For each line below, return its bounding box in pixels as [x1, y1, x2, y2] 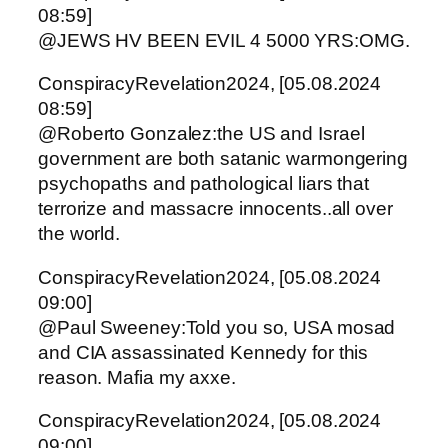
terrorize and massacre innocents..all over [38, 198, 393, 220]
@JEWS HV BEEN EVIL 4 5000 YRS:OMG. [38, 29, 410, 51]
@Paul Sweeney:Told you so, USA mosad [38, 316, 396, 338]
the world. [38, 223, 121, 245]
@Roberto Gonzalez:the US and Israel [38, 123, 365, 145]
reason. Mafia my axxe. [38, 366, 236, 388]
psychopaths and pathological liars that [38, 173, 370, 195]
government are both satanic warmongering [38, 148, 408, 170]
